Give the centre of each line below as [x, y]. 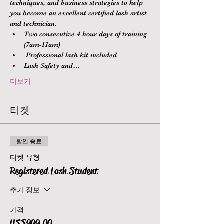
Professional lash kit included [70, 55]
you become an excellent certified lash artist [79, 13]
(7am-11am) [42, 44]
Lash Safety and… [52, 65]
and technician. [33, 23]
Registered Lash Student [54, 171]
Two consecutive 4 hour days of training [86, 34]
